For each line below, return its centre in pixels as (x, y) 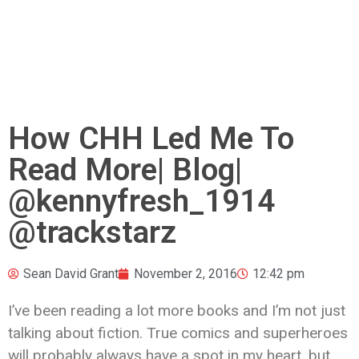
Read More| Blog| (125, 169)
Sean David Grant (71, 273)
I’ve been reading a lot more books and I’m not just (177, 310)
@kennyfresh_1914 (141, 201)
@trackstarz (92, 232)
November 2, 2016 (186, 273)
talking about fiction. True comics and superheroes (178, 333)
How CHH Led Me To (151, 138)
